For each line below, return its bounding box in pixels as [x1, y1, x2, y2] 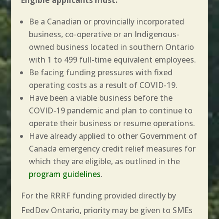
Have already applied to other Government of [28, 130, 197, 141]
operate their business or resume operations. [28, 117, 195, 129]
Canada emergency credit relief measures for [28, 143, 196, 154]
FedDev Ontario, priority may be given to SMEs [21, 204, 193, 216]
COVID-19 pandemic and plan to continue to [28, 105, 193, 116]
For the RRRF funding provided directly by [21, 190, 176, 201]
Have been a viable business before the [28, 92, 173, 103]
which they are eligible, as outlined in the [28, 155, 180, 167]
